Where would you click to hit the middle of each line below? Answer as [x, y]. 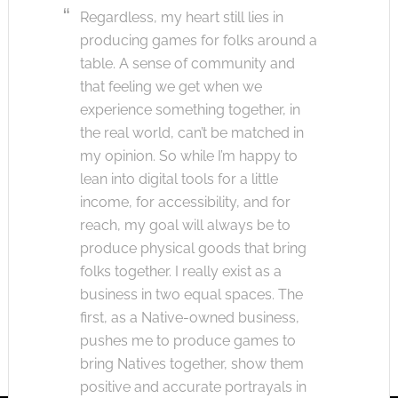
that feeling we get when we [171, 86]
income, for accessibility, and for [185, 202]
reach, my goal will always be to [185, 225]
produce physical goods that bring [193, 248]
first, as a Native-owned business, [189, 317]
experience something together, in [190, 109]
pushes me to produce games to [187, 340]
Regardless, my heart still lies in [181, 17]
